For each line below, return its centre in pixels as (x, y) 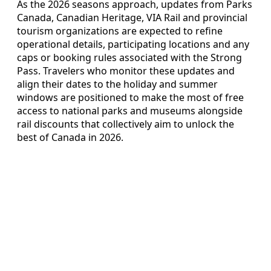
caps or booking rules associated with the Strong (129, 57)
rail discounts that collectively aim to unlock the (126, 124)
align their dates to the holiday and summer (117, 84)
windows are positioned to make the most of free (130, 97)
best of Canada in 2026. (70, 137)
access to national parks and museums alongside (130, 110)
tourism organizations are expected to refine (120, 31)
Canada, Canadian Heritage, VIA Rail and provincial (132, 17)
